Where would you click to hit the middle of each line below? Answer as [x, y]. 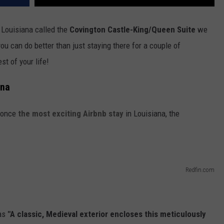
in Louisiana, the [151, 113]
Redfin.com [200, 169]
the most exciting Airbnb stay [71, 113]
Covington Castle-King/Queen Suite [132, 30]
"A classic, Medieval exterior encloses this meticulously [106, 214]
